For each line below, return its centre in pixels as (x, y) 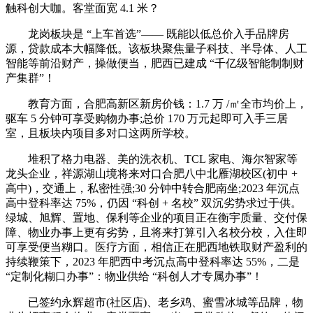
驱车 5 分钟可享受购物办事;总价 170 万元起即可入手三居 (147, 119)
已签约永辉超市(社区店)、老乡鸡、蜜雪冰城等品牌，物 (154, 303)
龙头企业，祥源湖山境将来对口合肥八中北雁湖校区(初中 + (152, 174)
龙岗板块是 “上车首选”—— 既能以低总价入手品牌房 (147, 34)
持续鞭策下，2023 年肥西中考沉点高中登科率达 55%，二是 (153, 262)
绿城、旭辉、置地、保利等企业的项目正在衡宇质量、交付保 (156, 218)
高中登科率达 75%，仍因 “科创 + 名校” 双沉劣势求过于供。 (154, 203)
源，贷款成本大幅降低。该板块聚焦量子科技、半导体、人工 (156, 49)
